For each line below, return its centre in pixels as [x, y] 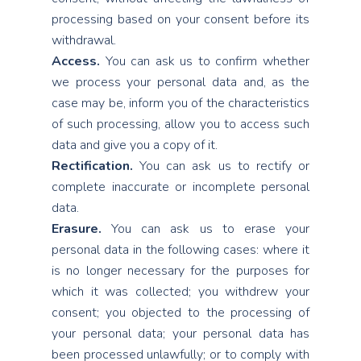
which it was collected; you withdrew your [180, 292]
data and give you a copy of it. [135, 145]
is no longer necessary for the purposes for [180, 271]
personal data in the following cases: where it [180, 250]
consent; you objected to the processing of [180, 313]
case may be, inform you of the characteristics [180, 103]
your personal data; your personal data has [180, 334]
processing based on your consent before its [180, 19]
